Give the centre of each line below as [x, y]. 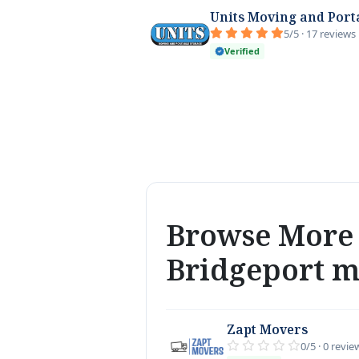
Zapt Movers [267, 330]
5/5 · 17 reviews [320, 34]
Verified [242, 51]
